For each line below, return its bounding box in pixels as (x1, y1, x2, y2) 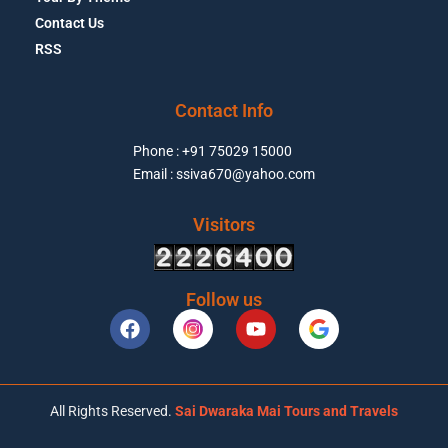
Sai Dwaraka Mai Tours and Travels (175, 402, 398, 419)
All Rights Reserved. (50, 402, 175, 419)
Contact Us (35, 14, 104, 31)
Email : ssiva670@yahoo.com (133, 165, 315, 182)
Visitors (193, 213, 255, 235)
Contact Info (175, 99, 273, 121)
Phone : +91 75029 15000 (133, 142, 292, 159)
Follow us (186, 288, 262, 310)
